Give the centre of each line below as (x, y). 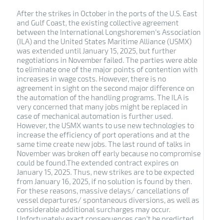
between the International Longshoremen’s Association (109, 32)
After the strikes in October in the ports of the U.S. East (107, 13)
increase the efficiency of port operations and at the (103, 134)
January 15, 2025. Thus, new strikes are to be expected (105, 172)
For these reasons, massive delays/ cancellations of (103, 190)
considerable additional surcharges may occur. (93, 209)
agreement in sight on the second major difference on (105, 88)
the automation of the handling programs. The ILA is (103, 97)
